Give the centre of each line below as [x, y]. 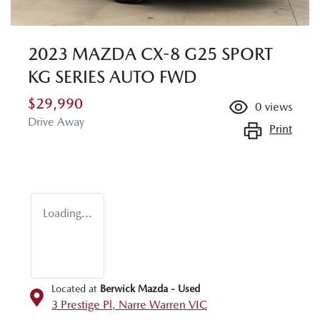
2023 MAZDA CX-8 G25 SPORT [150, 54]
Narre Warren [152, 304]
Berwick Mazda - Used [150, 288]
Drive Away [56, 121]
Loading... [67, 213]
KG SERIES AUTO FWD [112, 76]
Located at [74, 288]
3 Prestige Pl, [85, 304]
